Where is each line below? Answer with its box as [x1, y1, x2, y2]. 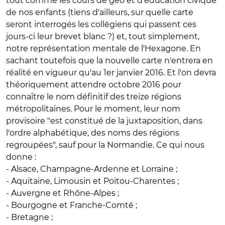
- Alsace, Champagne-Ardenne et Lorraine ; [6, 164, 177, 174]
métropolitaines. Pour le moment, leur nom [6, 104, 180, 114]
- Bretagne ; [6, 212, 53, 222]
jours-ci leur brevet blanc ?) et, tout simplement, [6, 32, 199, 41]
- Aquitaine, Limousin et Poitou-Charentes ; [6, 176, 179, 186]
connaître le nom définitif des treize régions [6, 92, 181, 101]
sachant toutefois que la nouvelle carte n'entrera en [6, 56, 213, 65]
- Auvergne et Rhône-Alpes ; [6, 188, 119, 198]
